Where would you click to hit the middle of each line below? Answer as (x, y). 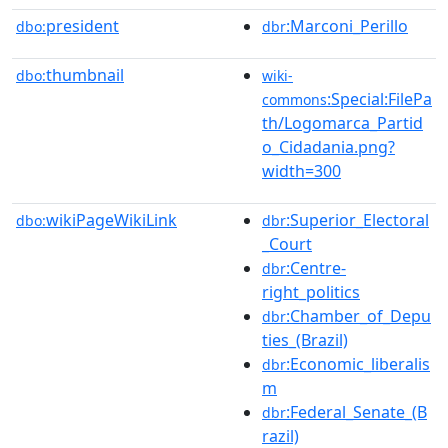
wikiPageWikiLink (111, 219)
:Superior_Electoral (357, 219)
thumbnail (85, 74)
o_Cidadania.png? (328, 146)
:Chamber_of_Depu (358, 315)
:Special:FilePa (379, 98)
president (82, 25)
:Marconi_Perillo (347, 25)
